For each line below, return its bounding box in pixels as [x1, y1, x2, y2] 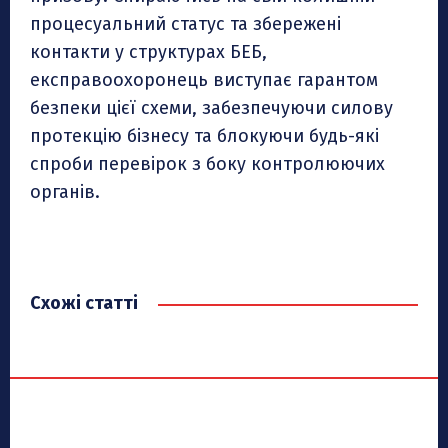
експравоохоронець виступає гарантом [30, 69, 378, 92]
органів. [30, 181, 100, 204]
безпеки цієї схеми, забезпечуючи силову [30, 97, 393, 120]
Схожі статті [30, 292, 138, 315]
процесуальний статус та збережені [30, 13, 341, 36]
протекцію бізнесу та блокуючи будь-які [30, 125, 379, 148]
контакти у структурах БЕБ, [30, 41, 267, 64]
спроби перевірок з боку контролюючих [30, 153, 385, 176]
